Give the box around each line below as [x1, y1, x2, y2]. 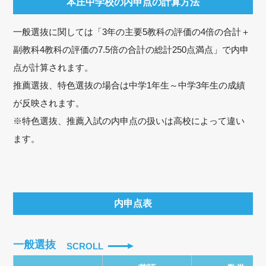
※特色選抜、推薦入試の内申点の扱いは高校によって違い [13, 115, 245, 126]
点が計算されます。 [13, 62, 94, 72]
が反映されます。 [13, 97, 85, 108]
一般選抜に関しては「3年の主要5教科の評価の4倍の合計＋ [13, 26, 251, 37]
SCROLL [66, 240, 104, 251]
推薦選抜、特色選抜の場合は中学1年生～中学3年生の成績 [13, 80, 246, 90]
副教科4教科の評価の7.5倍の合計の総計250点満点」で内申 [13, 44, 249, 55]
